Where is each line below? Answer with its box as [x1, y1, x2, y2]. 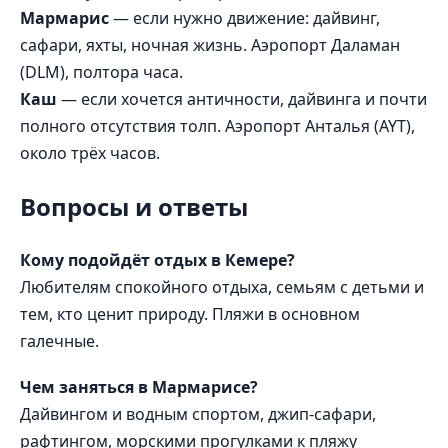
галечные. [20, 330, 99, 352]
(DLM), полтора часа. [20, 61, 183, 84]
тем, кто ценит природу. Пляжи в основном [20, 303, 360, 325]
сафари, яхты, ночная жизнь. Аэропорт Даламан [20, 34, 400, 57]
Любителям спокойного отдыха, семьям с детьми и [20, 276, 424, 298]
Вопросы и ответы [20, 190, 248, 224]
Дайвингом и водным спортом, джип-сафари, [20, 403, 376, 426]
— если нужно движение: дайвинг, [109, 7, 380, 30]
